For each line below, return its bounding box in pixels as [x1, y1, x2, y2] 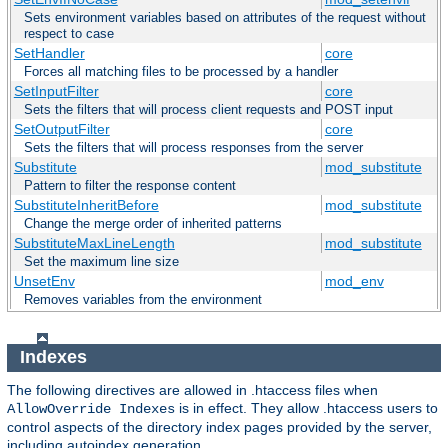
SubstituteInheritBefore [13, 196, 159, 213]
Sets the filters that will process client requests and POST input [24, 101, 393, 117]
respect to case [24, 25, 114, 41]
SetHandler [13, 44, 85, 61]
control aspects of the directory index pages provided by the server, [7, 418, 432, 435]
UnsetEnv [13, 272, 75, 289]
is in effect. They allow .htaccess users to [175, 399, 438, 416]
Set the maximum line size [24, 253, 179, 269]
